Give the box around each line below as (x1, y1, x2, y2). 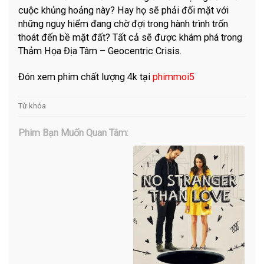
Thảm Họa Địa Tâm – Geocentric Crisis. (18, 45, 182, 57)
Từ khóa (18, 101, 47, 111)
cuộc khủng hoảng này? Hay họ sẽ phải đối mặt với (18, 5, 229, 16)
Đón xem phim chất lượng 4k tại (18, 71, 153, 83)
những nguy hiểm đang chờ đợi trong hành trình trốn (18, 18, 229, 30)
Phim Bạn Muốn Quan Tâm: (18, 127, 129, 139)
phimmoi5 (153, 71, 195, 83)
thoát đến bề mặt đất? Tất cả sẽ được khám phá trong (18, 32, 243, 44)
